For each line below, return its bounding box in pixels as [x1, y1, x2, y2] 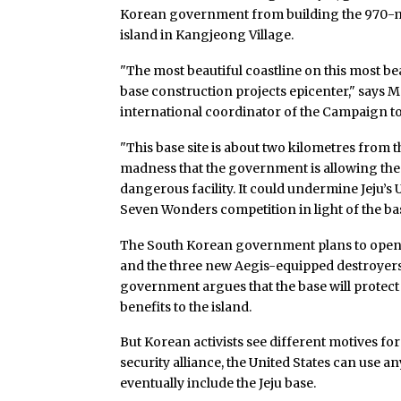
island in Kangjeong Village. [120, 27, 297, 44]
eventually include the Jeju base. [120, 375, 320, 392]
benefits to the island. [120, 298, 255, 315]
